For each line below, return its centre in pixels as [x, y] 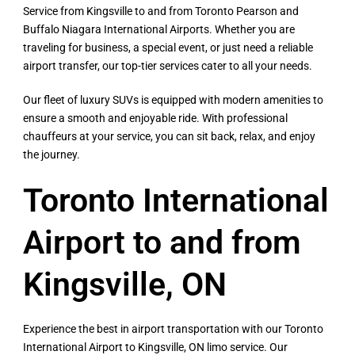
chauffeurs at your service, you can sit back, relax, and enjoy [169, 136]
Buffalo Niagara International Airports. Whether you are [159, 29]
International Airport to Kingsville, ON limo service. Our [155, 347]
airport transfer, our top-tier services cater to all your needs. [169, 66]
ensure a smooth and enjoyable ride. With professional [155, 118]
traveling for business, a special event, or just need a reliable [168, 48]
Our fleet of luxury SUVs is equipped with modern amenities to [173, 100]
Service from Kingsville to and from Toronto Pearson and [161, 11]
